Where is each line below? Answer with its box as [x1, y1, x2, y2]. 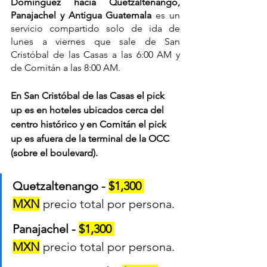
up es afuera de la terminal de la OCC [11, 132, 172, 144]
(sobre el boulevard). [11, 147, 98, 159]
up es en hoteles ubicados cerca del [11, 104, 166, 116]
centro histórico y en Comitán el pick [11, 118, 169, 130]
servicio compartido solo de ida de [11, 22, 180, 34]
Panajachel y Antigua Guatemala [11, 9, 156, 21]
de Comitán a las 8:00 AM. [11, 61, 120, 73]
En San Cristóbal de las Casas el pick [11, 89, 167, 101]
